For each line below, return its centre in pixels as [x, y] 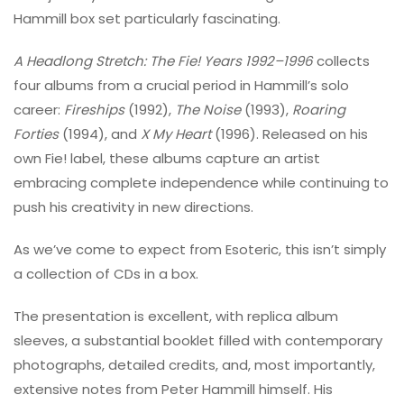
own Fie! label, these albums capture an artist [167, 158]
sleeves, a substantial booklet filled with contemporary [198, 340]
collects [341, 60]
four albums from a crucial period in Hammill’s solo [181, 85]
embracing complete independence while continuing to [201, 182]
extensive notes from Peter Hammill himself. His [173, 389]
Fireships [94, 109]
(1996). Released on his [289, 133]
